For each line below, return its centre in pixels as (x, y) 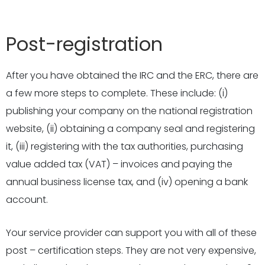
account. (27, 200)
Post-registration (84, 44)
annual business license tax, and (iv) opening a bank (127, 182)
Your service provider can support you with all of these (131, 233)
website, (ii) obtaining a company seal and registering (130, 129)
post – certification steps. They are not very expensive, (131, 251)
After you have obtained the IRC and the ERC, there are (132, 75)
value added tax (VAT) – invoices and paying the (119, 164)
